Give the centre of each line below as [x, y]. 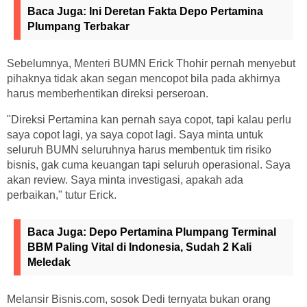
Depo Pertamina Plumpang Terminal [183, 232]
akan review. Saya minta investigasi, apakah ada [125, 180]
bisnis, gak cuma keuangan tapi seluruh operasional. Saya [149, 165]
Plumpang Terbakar [78, 26]
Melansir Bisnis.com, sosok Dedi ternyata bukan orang [139, 299]
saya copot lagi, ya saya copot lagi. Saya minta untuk [135, 135]
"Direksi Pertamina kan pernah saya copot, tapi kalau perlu [149, 120]
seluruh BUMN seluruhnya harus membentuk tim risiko [139, 150]
